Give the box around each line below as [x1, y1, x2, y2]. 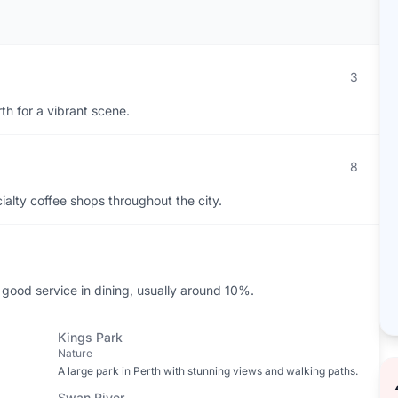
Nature [57, 346, 92, 360]
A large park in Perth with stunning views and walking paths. [57, 364, 358, 378]
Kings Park [57, 330, 123, 345]
